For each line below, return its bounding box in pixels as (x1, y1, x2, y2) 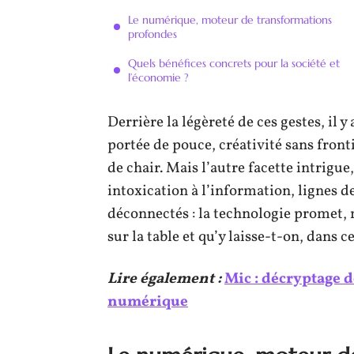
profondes (128, 27, 177, 41)
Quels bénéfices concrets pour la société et (128, 56, 340, 70)
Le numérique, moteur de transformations (128, 13, 332, 27)
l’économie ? (128, 70, 189, 85)
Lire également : (107, 268, 221, 289)
